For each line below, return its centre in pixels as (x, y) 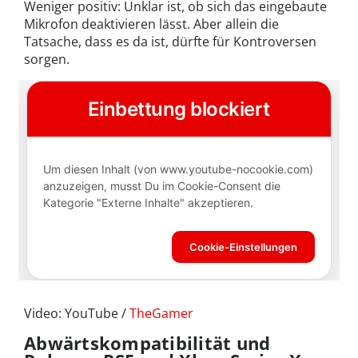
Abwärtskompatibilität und (147, 343)
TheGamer (161, 314)
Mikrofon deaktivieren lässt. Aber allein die (151, 24)
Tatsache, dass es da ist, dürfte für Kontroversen (170, 42)
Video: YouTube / (77, 314)
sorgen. (47, 60)
